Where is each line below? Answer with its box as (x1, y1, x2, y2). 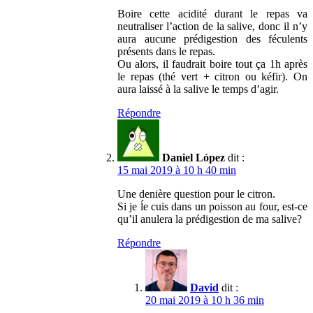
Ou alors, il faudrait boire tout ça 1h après (117, 57, 307, 70)
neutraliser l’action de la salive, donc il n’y (117, 20, 307, 32)
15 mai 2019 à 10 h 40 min (117, 163, 236, 176)
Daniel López (162, 151, 225, 163)
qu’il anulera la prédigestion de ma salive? (117, 212, 302, 225)
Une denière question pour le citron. (117, 187, 275, 200)
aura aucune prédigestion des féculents (117, 32, 307, 45)
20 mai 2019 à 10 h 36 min (145, 293, 264, 306)
